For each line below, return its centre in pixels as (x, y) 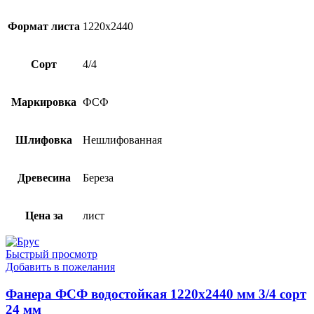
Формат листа (44, 26)
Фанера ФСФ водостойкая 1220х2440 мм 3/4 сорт (156, 294)
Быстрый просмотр (52, 254)
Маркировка (44, 102)
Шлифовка (44, 139)
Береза (98, 177)
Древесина (44, 177)
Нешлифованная (122, 139)
